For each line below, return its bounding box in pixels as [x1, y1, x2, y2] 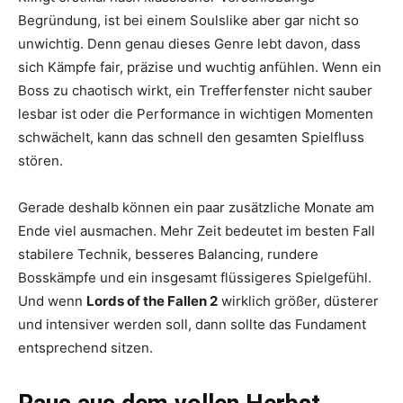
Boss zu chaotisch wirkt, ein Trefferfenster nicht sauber [18, 82, 372, 100]
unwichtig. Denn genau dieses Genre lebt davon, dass [18, 35, 361, 53]
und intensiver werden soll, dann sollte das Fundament [18, 316, 366, 334]
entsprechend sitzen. [18, 339, 153, 357]
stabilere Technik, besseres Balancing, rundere [18, 246, 318, 264]
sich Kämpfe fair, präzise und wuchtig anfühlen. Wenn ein [18, 58, 381, 76]
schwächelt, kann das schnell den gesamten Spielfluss [18, 129, 364, 147]
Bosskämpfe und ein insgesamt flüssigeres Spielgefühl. [18, 269, 372, 287]
